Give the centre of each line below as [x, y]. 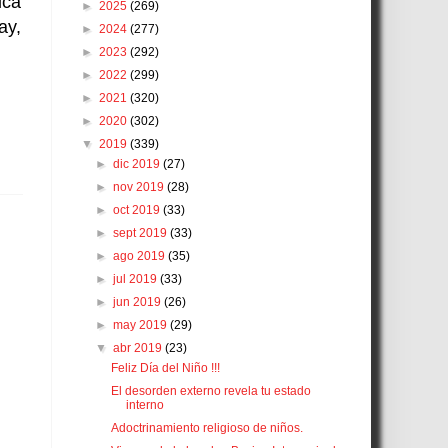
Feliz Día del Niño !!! [165, 368]
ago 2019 [141, 256]
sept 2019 [142, 233]
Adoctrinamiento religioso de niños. [206, 428]
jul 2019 [137, 279]
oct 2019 [138, 210]
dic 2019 [138, 164]
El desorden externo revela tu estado [210, 391]
